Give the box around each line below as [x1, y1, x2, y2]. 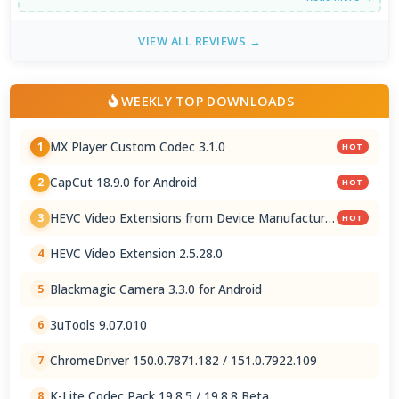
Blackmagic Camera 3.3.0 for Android [50, 281, 263, 297]
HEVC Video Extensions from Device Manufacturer [50, 209, 338, 226]
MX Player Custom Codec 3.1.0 [50, 138, 226, 155]
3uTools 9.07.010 [50, 316, 148, 333]
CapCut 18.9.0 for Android [50, 174, 198, 191]
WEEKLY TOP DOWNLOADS [121, 92, 294, 110]
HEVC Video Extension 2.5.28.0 [50, 245, 224, 262]
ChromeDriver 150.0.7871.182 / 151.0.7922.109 [50, 352, 318, 369]
